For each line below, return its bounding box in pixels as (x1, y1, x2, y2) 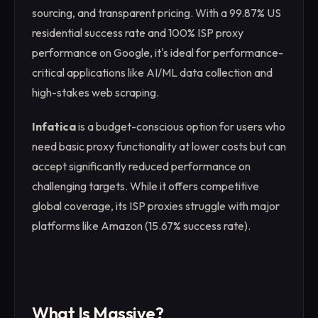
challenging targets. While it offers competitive (32, 179, 259, 193)
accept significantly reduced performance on (32, 159, 251, 173)
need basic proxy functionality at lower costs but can (32, 139, 286, 153)
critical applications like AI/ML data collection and (32, 65, 273, 79)
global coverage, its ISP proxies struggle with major (32, 199, 280, 213)
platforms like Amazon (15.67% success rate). (32, 219, 251, 233)
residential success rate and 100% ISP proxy (32, 26, 243, 40)
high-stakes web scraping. (32, 85, 159, 99)
